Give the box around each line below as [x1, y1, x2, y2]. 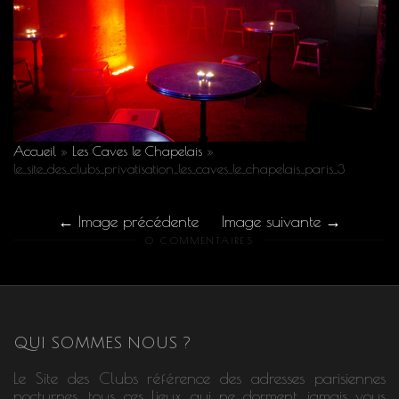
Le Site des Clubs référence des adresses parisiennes [13, 368, 386, 387]
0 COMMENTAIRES [145, 234, 254, 247]
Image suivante [222, 212, 321, 232]
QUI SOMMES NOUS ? [13, 334, 191, 353]
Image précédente [78, 212, 199, 232]
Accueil [13, 142, 56, 159]
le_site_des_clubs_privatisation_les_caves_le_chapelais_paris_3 [13, 160, 345, 177]
